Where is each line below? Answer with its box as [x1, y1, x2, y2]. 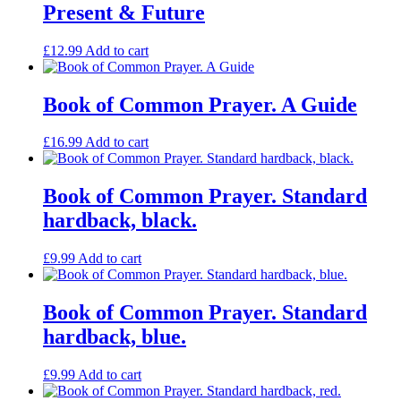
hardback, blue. [43, 325, 186, 349]
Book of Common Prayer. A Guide [43, 92, 357, 116]
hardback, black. [43, 209, 197, 233]
